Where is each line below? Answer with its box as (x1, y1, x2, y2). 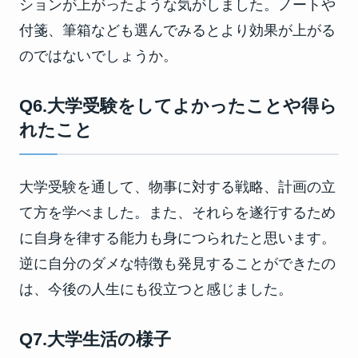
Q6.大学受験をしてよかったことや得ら (19, 96, 337, 116)
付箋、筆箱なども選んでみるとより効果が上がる (19, 22, 336, 38)
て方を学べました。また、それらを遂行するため (19, 205, 336, 221)
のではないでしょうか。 (19, 48, 177, 64)
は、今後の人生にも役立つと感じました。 (19, 281, 292, 297)
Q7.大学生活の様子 (19, 329, 171, 349)
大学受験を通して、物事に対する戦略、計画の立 (19, 179, 336, 195)
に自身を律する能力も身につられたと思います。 (19, 230, 336, 246)
